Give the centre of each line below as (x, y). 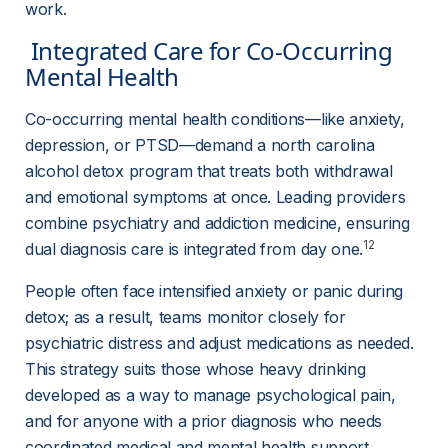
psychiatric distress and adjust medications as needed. (222, 343)
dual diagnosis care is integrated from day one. (194, 249)
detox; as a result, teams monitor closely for (188, 317)
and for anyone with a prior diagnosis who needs (206, 421)
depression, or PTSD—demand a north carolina (202, 145)
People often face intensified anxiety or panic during (216, 291)
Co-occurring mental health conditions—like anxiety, (217, 119)
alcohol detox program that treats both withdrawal (211, 171)
